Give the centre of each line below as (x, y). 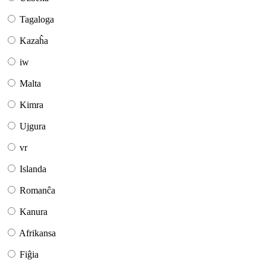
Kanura (34, 212)
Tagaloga (37, 20)
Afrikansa (37, 233)
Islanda (33, 169)
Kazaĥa (34, 41)
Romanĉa (37, 191)
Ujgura (33, 126)
